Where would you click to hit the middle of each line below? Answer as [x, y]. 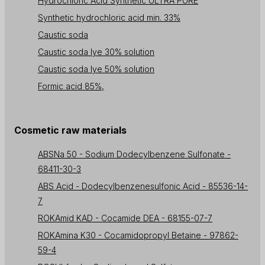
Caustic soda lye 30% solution [96, 52]
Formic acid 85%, [71, 86]
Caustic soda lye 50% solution [96, 69]
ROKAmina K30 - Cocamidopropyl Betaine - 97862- [138, 235]
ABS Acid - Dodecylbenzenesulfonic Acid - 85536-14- [143, 186]
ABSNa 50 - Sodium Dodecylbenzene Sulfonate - [134, 154]
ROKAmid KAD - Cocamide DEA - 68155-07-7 [125, 218]
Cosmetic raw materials [70, 130]
